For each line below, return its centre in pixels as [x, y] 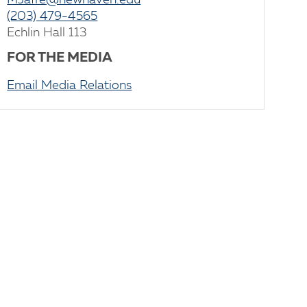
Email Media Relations [70, 86]
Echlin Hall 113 [47, 33]
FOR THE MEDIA [60, 58]
